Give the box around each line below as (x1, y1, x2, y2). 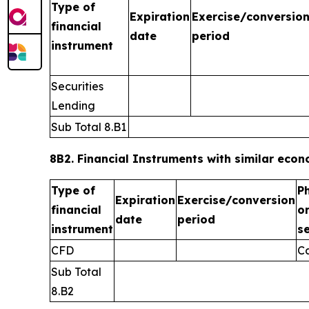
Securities (51, 79, 103, 93)
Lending (51, 99, 95, 112)
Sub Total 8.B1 (51, 120, 126, 134)
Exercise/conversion (177, 193, 295, 207)
